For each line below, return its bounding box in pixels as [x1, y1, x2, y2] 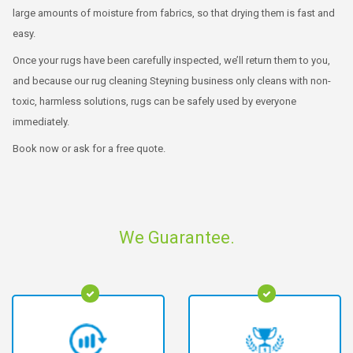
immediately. [13, 115, 69, 128]
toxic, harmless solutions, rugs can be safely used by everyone [13, 95, 296, 107]
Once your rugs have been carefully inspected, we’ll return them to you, [13, 54, 330, 66]
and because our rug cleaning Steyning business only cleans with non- [13, 74, 331, 87]
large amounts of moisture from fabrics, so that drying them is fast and [13, 6, 335, 19]
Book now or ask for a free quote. [13, 142, 165, 154]
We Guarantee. [118, 227, 235, 247]
